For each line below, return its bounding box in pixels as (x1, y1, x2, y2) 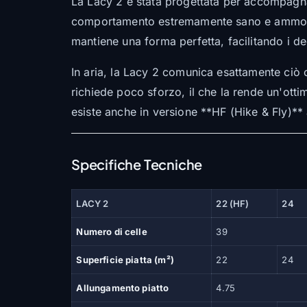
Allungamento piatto (76, 282, 169, 294)
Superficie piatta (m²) (76, 254, 174, 266)
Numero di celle (76, 226, 147, 238)
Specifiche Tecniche (71, 156, 203, 173)
